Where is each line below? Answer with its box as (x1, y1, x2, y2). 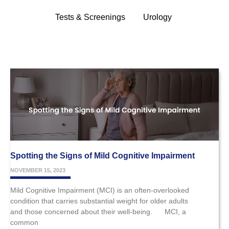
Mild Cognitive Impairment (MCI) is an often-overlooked (10, 186, 189, 194)
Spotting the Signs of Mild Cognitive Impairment (10, 151, 195, 160)
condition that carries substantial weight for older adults (10, 196, 188, 205)
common (10, 218, 38, 226)
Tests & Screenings (55, 13, 125, 22)
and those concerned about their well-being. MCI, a (10, 207, 186, 216)
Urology (143, 13, 172, 22)
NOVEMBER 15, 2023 (10, 167, 65, 173)
